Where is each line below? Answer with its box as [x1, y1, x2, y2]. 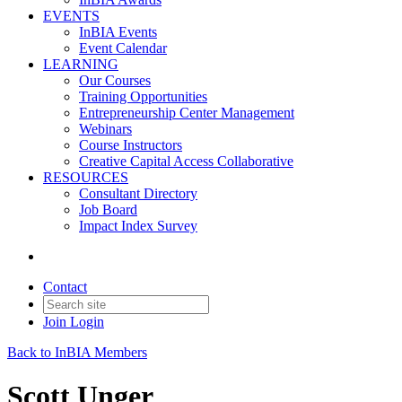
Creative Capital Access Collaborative [79, 153, 293, 169]
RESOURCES [43, 170, 128, 185]
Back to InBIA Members [7, 345, 147, 360]
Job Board [79, 202, 137, 217]
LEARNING [43, 57, 118, 72]
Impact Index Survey [79, 218, 197, 233]
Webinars [79, 121, 132, 136]
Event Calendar [79, 40, 167, 56]
